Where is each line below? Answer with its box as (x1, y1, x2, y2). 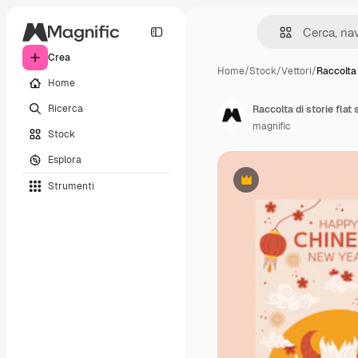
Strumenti (48, 179, 94, 193)
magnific (253, 120, 291, 133)
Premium (245, 179, 287, 193)
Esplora (48, 153, 82, 166)
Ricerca (48, 101, 83, 115)
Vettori (281, 65, 312, 78)
